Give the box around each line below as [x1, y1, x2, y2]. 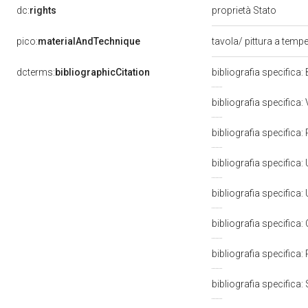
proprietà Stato [212, 5, 278, 16]
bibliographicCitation [55, 67, 150, 78]
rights [30, 5, 56, 16]
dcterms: [16, 67, 55, 78]
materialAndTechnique [38, 36, 140, 47]
